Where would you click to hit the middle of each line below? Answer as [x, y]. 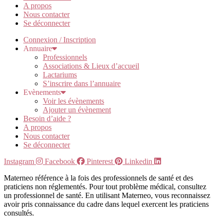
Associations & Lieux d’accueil [91, 66]
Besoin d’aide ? [47, 119]
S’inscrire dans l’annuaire [82, 84]
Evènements [42, 92]
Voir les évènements [73, 101]
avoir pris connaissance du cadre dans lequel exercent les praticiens [106, 204]
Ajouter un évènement [77, 110]
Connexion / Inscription [60, 40]
